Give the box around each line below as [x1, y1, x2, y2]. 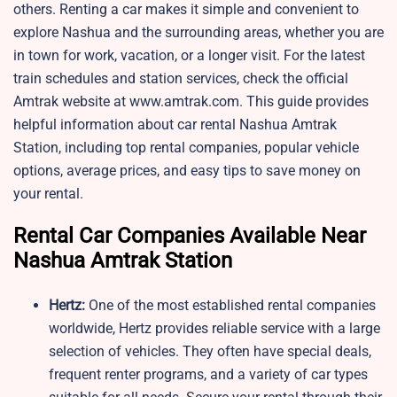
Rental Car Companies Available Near [13, 223, 366, 249]
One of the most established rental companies [89, 297, 376, 315]
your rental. [13, 185, 83, 203]
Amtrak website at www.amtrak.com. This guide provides [13, 93, 369, 111]
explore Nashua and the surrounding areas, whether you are [13, 24, 384, 42]
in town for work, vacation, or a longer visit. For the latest [13, 47, 365, 65]
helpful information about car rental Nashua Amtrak [13, 116, 337, 134]
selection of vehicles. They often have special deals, [49, 343, 371, 361]
